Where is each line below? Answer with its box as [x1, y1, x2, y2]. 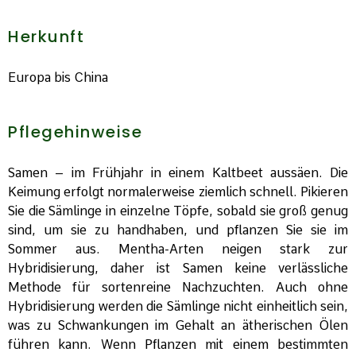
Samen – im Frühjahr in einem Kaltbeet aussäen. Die [8, 165, 348, 181]
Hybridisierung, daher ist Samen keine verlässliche [8, 261, 348, 277]
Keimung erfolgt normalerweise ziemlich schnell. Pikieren [8, 184, 348, 200]
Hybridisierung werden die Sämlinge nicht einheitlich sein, [8, 299, 348, 315]
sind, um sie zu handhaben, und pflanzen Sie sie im [8, 222, 348, 238]
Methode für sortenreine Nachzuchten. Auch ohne [8, 280, 348, 296]
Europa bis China [8, 70, 108, 86]
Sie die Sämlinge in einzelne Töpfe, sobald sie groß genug [8, 203, 348, 219]
